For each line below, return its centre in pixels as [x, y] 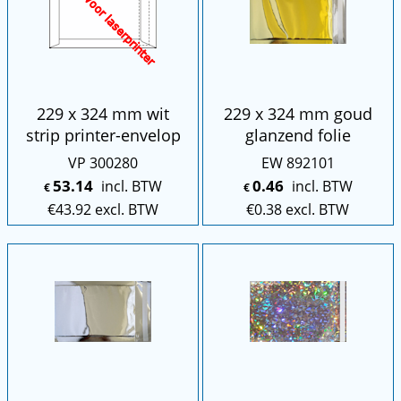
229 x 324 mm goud [298, 113]
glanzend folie [298, 135]
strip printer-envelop [103, 135]
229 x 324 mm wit [103, 113]
